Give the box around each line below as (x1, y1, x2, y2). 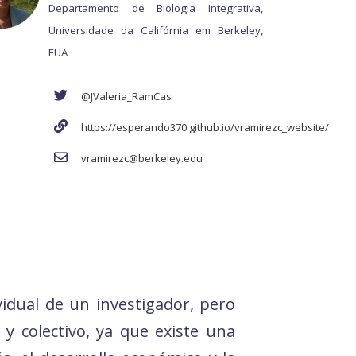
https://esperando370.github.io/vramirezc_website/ (81, 120, 329, 134)
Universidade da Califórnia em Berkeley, (48, 23, 263, 37)
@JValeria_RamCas (81, 89, 172, 103)
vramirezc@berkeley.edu (81, 151, 203, 165)
